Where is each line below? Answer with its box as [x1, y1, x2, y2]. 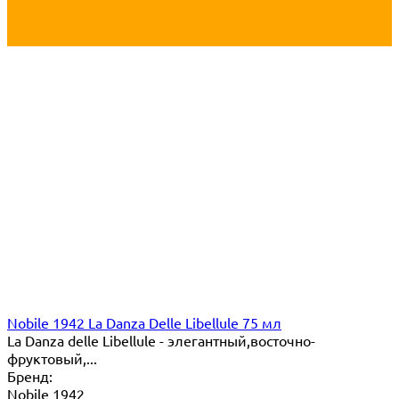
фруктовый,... [7, 348, 97, 367]
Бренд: [7, 366, 53, 385]
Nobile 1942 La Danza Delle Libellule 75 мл [7, 313, 281, 331]
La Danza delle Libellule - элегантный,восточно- [7, 330, 315, 349]
